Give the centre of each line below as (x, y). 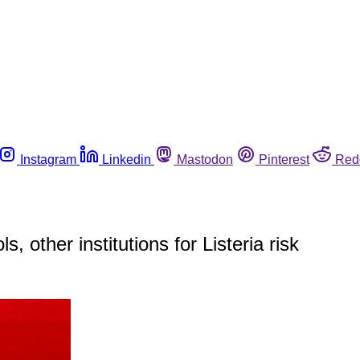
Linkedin (127, 159)
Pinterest (284, 159)
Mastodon (205, 159)
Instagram (48, 159)
